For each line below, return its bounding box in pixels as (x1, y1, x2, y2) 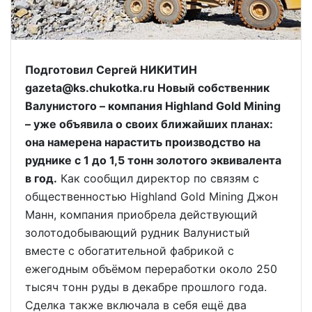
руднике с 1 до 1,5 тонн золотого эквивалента (25, 153, 281, 168)
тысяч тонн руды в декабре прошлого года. (25, 280, 267, 295)
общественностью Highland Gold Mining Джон (25, 189, 278, 204)
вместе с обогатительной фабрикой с (25, 244, 234, 258)
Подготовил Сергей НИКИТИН (25, 63, 197, 77)
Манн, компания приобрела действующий (25, 208, 258, 222)
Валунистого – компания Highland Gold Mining (25, 99, 281, 114)
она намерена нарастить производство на (25, 135, 260, 150)
